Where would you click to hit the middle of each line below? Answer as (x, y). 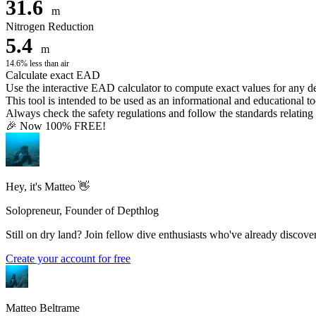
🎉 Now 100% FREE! (56, 126)
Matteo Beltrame (43, 308)
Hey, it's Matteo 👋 (48, 186)
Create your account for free (68, 258)
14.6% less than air (37, 63)
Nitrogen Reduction (50, 26)
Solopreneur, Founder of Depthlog (82, 210)
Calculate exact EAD (53, 75)
